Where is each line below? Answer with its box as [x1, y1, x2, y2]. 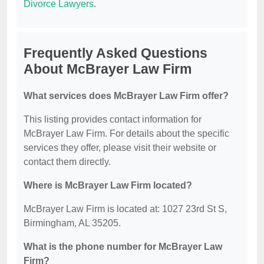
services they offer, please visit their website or [24, 143, 216, 153]
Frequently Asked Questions [24, 45, 207, 61]
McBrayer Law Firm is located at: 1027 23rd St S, [24, 204, 227, 214]
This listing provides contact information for [24, 114, 202, 125]
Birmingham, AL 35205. [24, 218, 121, 229]
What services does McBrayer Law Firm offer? [24, 91, 229, 101]
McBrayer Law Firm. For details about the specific [24, 128, 229, 139]
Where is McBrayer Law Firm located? [24, 180, 192, 191]
